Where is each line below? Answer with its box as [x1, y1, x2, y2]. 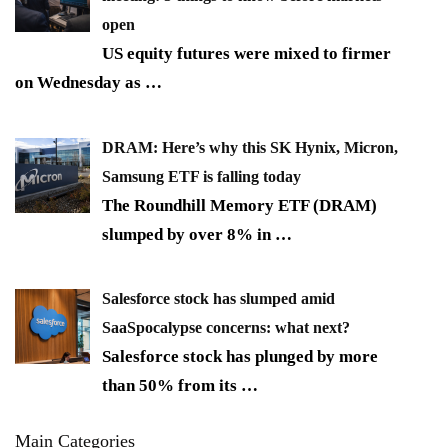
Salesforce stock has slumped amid [102, 290, 335, 308]
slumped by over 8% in [102, 224, 275, 244]
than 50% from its [102, 376, 241, 396]
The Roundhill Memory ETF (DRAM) [102, 195, 377, 215]
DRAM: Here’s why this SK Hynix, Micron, [102, 138, 398, 156]
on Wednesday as [15, 73, 145, 93]
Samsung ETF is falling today [102, 167, 301, 185]
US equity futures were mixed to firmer [102, 44, 391, 64]
